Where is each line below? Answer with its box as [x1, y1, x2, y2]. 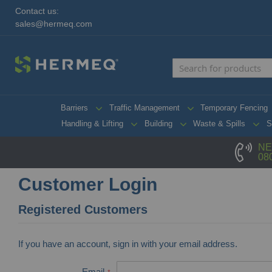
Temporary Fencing [200, 103, 268, 112]
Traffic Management [109, 103, 180, 112]
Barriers [61, 103, 88, 112]
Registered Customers [18, 202, 148, 216]
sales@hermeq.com [15, 19, 92, 29]
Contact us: [15, 7, 59, 16]
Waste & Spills [193, 119, 246, 128]
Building [144, 119, 172, 128]
